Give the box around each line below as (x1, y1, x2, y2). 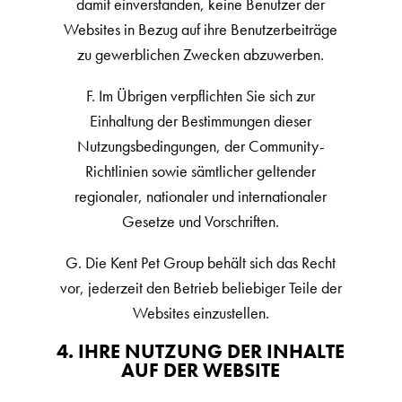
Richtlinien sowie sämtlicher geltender (85, 161, 317, 181)
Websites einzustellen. (132, 302, 269, 323)
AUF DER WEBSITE (121, 358, 281, 382)
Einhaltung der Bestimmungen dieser (90, 110, 312, 131)
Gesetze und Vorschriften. (122, 211, 280, 232)
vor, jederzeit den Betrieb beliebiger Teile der (59, 277, 342, 298)
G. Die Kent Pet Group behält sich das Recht (66, 252, 336, 273)
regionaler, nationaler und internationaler (74, 186, 328, 206)
